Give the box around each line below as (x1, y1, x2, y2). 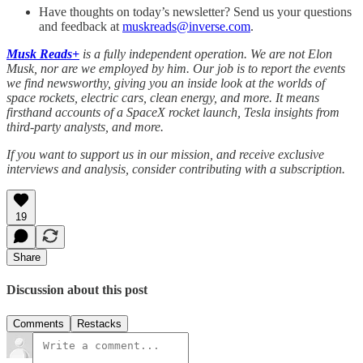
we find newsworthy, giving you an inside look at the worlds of (6, 76, 325, 91)
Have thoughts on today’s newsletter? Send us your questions (39, 5, 352, 19)
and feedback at (39, 19, 122, 34)
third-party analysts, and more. (6, 120, 167, 135)
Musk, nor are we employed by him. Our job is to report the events (6, 62, 345, 76)
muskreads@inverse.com (122, 19, 250, 34)
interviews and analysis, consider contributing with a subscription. (6, 162, 345, 177)
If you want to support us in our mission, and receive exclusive (6, 147, 324, 162)
